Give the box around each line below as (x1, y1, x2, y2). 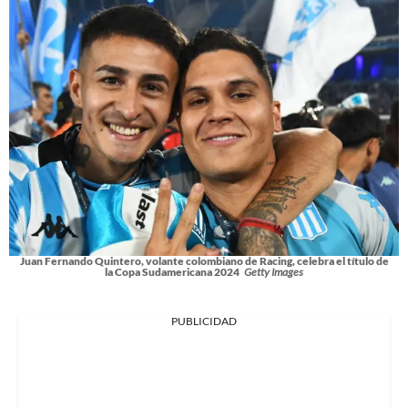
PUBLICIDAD (171, 313, 237, 328)
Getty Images (244, 264, 303, 279)
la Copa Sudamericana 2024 (105, 264, 240, 279)
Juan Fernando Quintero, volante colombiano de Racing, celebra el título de (19, 253, 389, 268)
